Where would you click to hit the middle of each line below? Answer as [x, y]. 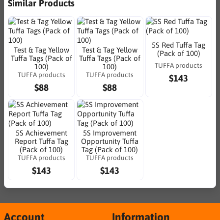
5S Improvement [110, 133]
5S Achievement [41, 133]
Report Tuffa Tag [41, 141]
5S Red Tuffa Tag [179, 45]
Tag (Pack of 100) [110, 150]
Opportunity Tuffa [110, 141]
